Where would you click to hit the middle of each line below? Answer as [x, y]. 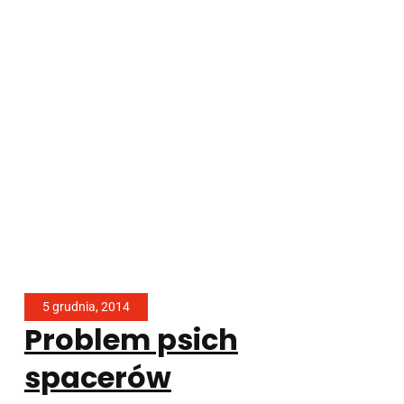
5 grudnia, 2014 [86, 306]
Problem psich [131, 339]
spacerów [97, 377]
